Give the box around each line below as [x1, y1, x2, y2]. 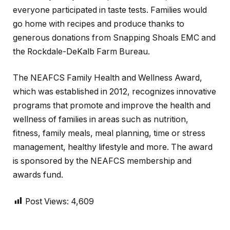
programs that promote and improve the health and [13, 101, 210, 111]
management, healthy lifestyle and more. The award [13, 142, 213, 152]
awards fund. [13, 170, 63, 180]
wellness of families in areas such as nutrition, [13, 114, 188, 125]
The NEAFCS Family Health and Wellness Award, [13, 73, 202, 83]
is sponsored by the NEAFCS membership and [13, 156, 191, 166]
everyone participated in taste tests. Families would [13, 5, 207, 15]
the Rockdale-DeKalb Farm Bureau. [13, 46, 150, 56]
